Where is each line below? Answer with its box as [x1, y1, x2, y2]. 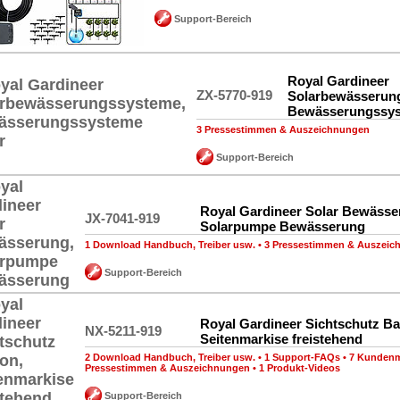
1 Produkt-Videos [259, 362, 340, 373]
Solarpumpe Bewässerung [200, 219, 365, 234]
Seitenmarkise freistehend [200, 331, 362, 346]
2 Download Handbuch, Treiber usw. [85, 352, 255, 362]
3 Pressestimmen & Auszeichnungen [196, 124, 370, 135]
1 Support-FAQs [264, 352, 340, 362]
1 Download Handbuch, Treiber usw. [85, 239, 255, 250]
